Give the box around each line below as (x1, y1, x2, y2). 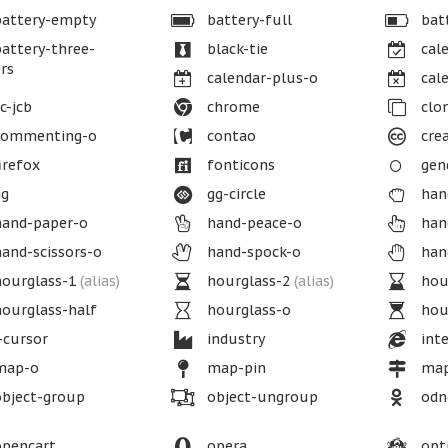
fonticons (202, 156, 275, 174)
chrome (202, 98, 260, 116)
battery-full (202, 11, 292, 29)
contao (202, 127, 256, 145)
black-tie (202, 40, 268, 58)
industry (202, 330, 265, 348)
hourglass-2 (202, 272, 294, 290)
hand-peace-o (202, 214, 302, 232)
